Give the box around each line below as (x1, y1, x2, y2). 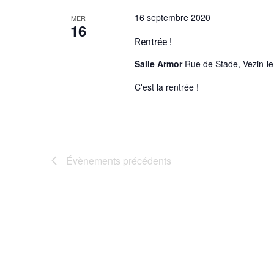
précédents (120, 154, 171, 168)
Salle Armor (134, 57, 185, 70)
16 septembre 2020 (134, 11, 210, 23)
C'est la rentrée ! (134, 81, 199, 93)
